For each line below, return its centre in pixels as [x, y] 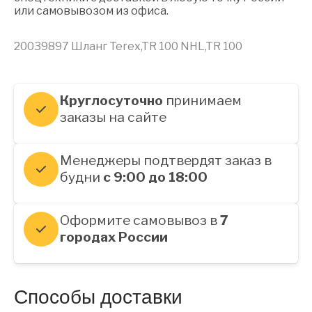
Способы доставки [98, 297]
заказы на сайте [113, 117]
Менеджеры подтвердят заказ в [166, 161]
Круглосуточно [111, 101]
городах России [114, 237]
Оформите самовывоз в [140, 220]
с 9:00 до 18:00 [155, 177]
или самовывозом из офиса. [91, 11]
